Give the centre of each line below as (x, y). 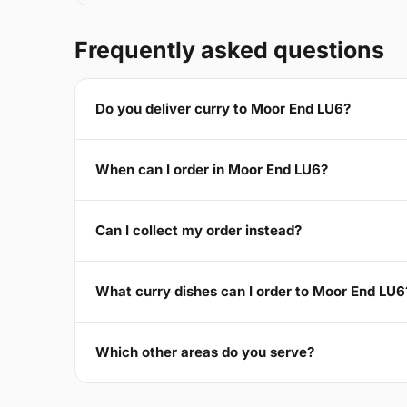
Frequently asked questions (229, 50)
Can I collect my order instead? (199, 231)
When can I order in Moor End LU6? (212, 170)
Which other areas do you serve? (205, 352)
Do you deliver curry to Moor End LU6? (223, 109)
